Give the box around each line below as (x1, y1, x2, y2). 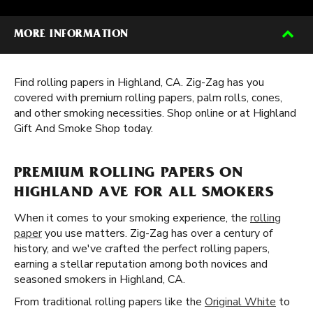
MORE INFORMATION (14, 29, 129, 41)
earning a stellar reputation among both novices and (14, 256, 268, 272)
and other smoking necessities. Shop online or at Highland (14, 105, 296, 121)
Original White (205, 294, 276, 310)
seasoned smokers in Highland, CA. (14, 272, 185, 287)
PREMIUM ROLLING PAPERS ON (14, 166, 243, 182)
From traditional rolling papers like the (14, 294, 205, 310)
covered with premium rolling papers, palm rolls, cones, (14, 90, 282, 105)
